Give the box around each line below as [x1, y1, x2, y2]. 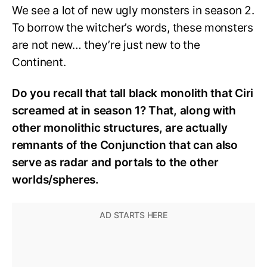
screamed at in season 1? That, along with [12, 104, 236, 118]
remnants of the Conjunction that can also [12, 138, 238, 153]
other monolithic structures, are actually [12, 121, 228, 135]
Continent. [12, 55, 66, 69]
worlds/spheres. [12, 173, 99, 187]
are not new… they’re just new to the [12, 38, 200, 52]
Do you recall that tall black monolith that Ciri [12, 86, 254, 101]
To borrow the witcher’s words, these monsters [12, 20, 253, 35]
